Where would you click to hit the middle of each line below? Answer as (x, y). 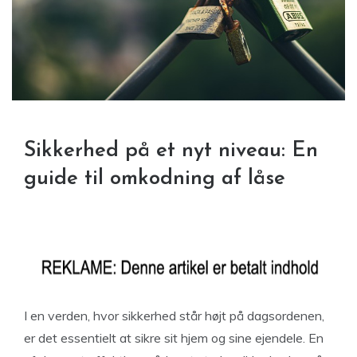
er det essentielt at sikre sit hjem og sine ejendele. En (174, 338)
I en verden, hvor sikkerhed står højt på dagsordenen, (174, 316)
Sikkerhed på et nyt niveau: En (171, 151)
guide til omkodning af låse (155, 179)
